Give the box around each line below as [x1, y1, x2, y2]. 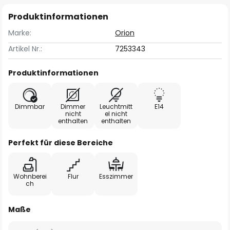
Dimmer [61, 102, 85, 111]
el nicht [105, 109, 127, 118]
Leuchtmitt [100, 102, 132, 111]
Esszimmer [99, 172, 133, 181]
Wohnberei [13, 172, 47, 181]
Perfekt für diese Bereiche [8, 138, 113, 148]
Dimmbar [15, 102, 45, 111]
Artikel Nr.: [8, 44, 42, 54]
